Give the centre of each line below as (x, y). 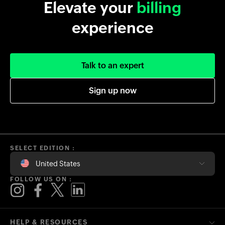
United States (58, 164)
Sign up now (113, 91)
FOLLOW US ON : (41, 180)
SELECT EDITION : (42, 148)
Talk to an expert (113, 66)
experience (113, 28)
